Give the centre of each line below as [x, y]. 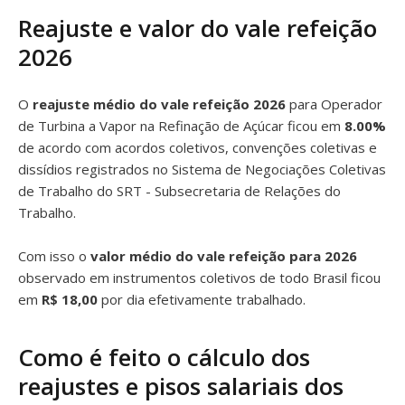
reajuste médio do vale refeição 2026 [159, 104]
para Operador [334, 104]
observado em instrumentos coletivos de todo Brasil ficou [199, 278]
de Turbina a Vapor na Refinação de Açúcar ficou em [181, 126]
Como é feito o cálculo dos [164, 357]
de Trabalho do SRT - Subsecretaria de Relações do [179, 191]
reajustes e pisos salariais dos [181, 386]
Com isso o [54, 256]
